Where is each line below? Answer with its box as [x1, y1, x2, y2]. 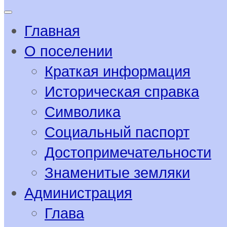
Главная [24, 22, 80, 39]
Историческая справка [45, 83, 199, 100]
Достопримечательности [45, 144, 211, 161]
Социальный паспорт [45, 124, 190, 140]
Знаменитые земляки [45, 164, 190, 181]
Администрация [24, 184, 132, 201]
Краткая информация [45, 63, 191, 80]
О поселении [24, 43, 112, 59]
